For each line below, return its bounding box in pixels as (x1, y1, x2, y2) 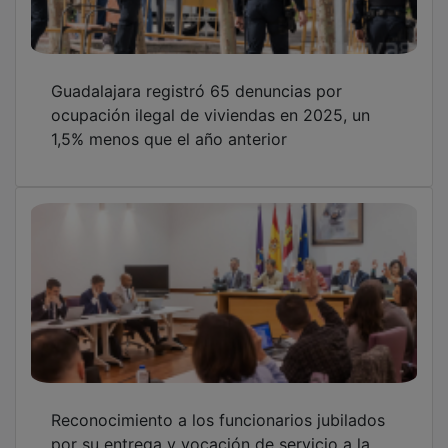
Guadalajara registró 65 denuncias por (51, 66, 342, 87)
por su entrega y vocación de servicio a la (51, 419, 370, 440)
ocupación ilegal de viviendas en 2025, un (51, 90, 370, 111)
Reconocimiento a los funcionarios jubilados (51, 395, 385, 416)
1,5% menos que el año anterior (51, 114, 287, 135)
